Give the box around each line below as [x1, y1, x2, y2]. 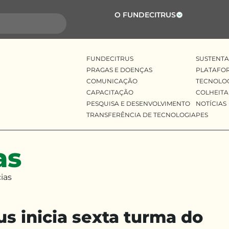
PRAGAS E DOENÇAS [86, 66, 152, 74]
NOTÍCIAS [195, 100, 226, 107]
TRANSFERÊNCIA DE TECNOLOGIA [86, 111, 196, 119]
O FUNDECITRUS [114, 10, 176, 19]
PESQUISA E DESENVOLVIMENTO [86, 100, 190, 107]
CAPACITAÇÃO [86, 88, 133, 96]
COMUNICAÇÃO [86, 77, 138, 85]
